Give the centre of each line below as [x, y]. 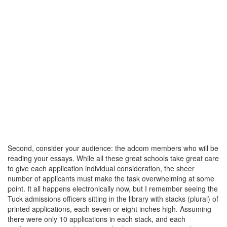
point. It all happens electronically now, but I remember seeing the [113, 188]
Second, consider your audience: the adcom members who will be [113, 148]
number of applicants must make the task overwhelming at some [111, 178]
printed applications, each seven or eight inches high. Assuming [109, 209]
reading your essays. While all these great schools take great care [113, 158]
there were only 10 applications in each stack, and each [97, 219]
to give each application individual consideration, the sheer [101, 168]
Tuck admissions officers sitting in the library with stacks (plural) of [113, 198]
